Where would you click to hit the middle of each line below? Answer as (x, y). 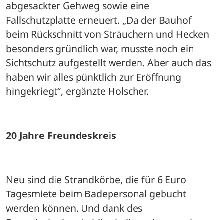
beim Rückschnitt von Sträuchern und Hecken (108, 34)
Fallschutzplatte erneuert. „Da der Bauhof (99, 20)
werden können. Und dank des (74, 208)
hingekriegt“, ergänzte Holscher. (79, 91)
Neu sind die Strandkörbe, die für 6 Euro (96, 179)
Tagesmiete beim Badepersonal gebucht (96, 193)
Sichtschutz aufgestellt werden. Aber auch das (109, 62)
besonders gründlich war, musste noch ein (100, 48)
